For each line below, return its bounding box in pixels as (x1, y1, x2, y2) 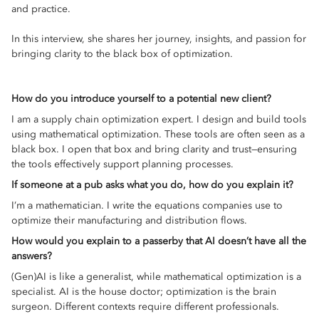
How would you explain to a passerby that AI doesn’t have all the (11, 235, 306, 247)
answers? (11, 250, 52, 262)
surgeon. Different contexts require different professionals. (11, 300, 279, 313)
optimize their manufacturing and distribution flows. (11, 214, 247, 226)
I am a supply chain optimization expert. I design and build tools (11, 113, 306, 125)
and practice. (11, 3, 70, 15)
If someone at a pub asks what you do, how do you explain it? (11, 179, 293, 191)
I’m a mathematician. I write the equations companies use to (11, 199, 283, 211)
